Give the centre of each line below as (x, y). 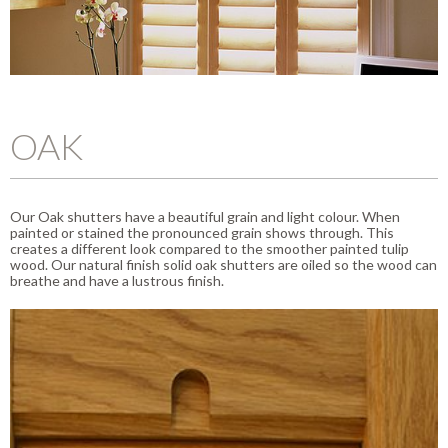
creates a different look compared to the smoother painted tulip (209, 248)
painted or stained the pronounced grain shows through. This (202, 232)
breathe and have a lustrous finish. (117, 280)
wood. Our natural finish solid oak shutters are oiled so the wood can (223, 264)
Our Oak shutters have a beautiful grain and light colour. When (205, 216)
